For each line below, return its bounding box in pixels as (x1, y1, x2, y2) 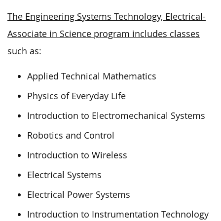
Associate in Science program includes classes (7, 28, 200, 39)
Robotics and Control (27, 129, 114, 141)
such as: (7, 45, 41, 57)
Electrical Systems (27, 169, 102, 181)
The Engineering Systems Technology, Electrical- (7, 10, 206, 22)
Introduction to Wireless (27, 149, 127, 161)
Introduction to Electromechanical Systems (27, 110, 205, 121)
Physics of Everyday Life (27, 90, 126, 102)
